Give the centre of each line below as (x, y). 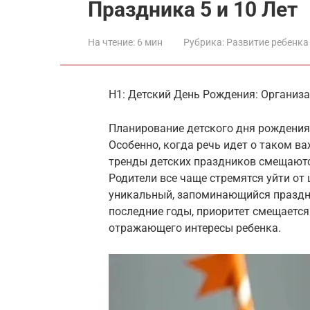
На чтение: (111, 42)
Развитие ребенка (267, 42)
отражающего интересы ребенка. (195, 228)
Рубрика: (204, 42)
